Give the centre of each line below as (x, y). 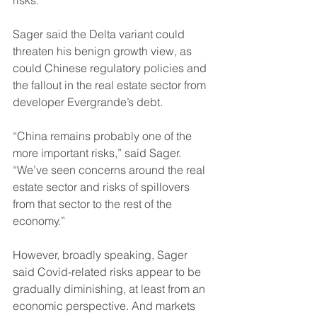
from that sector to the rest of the (94, 204)
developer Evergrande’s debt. (89, 102)
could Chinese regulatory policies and (111, 68)
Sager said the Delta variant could (100, 34)
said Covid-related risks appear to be (108, 272)
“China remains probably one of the (104, 136)
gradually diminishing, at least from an (110, 289)
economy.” (39, 221)
